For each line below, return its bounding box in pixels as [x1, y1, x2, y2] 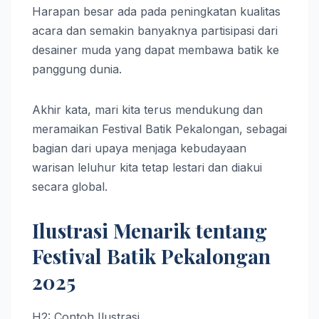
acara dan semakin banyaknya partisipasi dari [32, 23, 278, 38]
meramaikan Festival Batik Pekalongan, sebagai [32, 121, 287, 136]
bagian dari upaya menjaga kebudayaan [32, 140, 246, 155]
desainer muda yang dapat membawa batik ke [32, 42, 279, 57]
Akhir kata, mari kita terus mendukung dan [32, 102, 263, 117]
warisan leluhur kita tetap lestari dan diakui [32, 159, 262, 174]
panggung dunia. [32, 61, 122, 76]
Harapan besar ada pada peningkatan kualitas [32, 4, 281, 19]
